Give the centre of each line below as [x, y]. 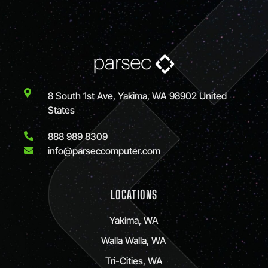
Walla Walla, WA [134, 240]
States [61, 110]
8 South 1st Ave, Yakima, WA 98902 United [137, 95]
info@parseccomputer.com [104, 150]
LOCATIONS [134, 194]
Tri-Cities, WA [134, 261]
